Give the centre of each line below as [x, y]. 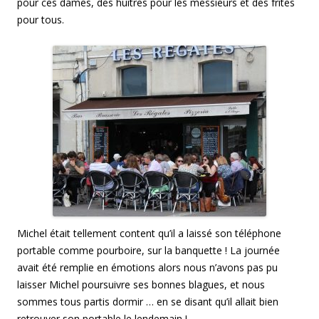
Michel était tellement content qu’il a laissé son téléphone [149, 233]
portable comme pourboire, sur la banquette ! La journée [148, 250]
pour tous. [41, 19]
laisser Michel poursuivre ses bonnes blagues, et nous [141, 284]
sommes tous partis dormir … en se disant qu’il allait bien [148, 301]
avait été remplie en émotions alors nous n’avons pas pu [147, 267]
